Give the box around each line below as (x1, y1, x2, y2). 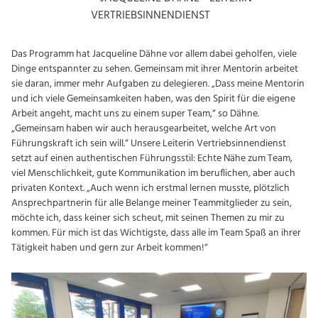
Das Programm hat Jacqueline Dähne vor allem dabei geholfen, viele (11, 45, 297, 62)
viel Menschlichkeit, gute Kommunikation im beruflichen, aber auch (11, 165, 295, 182)
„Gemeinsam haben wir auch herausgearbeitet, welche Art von (11, 120, 276, 137)
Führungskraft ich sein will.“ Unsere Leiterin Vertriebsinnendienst (11, 135, 286, 152)
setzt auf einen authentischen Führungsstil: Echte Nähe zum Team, (11, 150, 292, 167)
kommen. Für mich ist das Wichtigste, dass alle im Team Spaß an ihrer (11, 224, 301, 241)
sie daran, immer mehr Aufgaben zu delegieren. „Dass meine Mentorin (11, 75, 305, 92)
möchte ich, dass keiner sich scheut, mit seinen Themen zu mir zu (11, 209, 285, 226)
